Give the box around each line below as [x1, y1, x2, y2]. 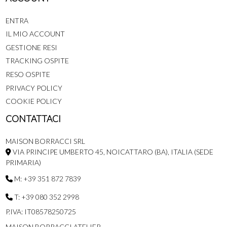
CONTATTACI [5, 113, 61, 125]
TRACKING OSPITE [5, 56, 69, 65]
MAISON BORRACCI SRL [5, 136, 85, 145]
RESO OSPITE [5, 70, 50, 79]
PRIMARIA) [5, 158, 41, 167]
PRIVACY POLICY [5, 83, 62, 92]
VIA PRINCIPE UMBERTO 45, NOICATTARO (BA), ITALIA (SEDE [11, 147, 213, 156]
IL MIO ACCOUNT [5, 29, 65, 39]
